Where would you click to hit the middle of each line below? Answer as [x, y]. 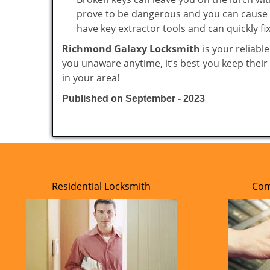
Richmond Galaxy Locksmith [131, 49]
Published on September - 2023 [133, 99]
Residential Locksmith [101, 186]
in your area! [91, 78]
